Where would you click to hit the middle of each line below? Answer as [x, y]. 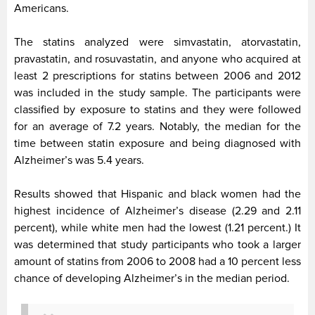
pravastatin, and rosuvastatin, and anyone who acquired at [157, 59]
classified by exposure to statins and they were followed [157, 110]
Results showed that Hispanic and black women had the [157, 194]
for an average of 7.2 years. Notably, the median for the [157, 127]
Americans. [41, 9]
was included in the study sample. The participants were [157, 93]
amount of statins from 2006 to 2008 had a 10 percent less [157, 262]
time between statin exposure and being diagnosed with [157, 144]
